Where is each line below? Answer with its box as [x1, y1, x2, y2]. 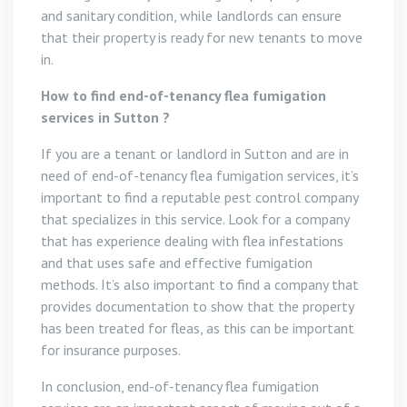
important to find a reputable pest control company [41, 188, 358, 206]
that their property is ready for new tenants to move [41, 28, 362, 46]
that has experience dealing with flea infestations [41, 232, 343, 250]
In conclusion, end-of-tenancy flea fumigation [41, 377, 319, 395]
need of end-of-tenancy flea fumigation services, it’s [41, 166, 359, 184]
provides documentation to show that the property [41, 297, 353, 315]
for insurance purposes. [41, 341, 181, 359]
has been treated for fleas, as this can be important [41, 319, 354, 337]
